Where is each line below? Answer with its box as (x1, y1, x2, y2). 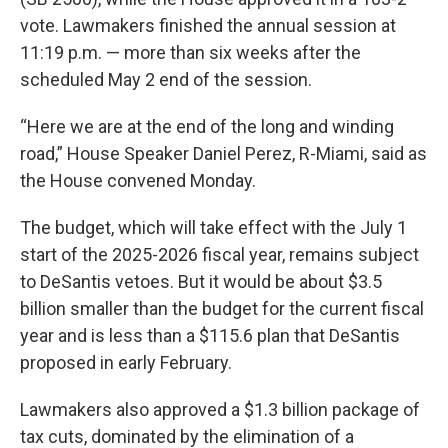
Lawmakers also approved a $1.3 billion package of (20, 399, 420, 421)
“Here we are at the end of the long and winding (20, 116, 394, 138)
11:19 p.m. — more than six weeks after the (20, 42, 361, 64)
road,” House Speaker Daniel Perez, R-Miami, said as (20, 143, 427, 165)
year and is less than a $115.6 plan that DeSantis (20, 325, 400, 347)
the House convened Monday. (20, 170, 256, 192)
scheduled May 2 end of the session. (20, 69, 312, 91)
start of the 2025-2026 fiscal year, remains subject (20, 244, 419, 266)
